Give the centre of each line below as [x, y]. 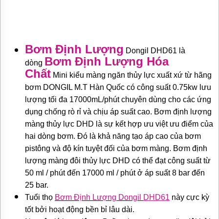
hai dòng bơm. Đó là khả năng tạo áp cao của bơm [113, 136]
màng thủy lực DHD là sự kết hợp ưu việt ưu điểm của [119, 124]
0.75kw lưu [192, 88]
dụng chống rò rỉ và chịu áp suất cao [88, 112]
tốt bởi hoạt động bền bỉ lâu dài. [80, 210]
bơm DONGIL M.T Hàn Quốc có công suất [99, 88]
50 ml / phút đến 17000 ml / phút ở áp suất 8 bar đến [115, 173]
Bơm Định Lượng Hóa [107, 62]
